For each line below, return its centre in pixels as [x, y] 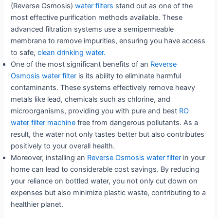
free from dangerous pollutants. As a [138, 123]
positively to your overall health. [63, 146]
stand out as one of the [154, 6]
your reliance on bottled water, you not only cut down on [104, 181]
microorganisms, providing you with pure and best [95, 111]
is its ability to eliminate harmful [129, 76]
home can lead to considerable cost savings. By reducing [105, 170]
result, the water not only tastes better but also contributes [108, 135]
